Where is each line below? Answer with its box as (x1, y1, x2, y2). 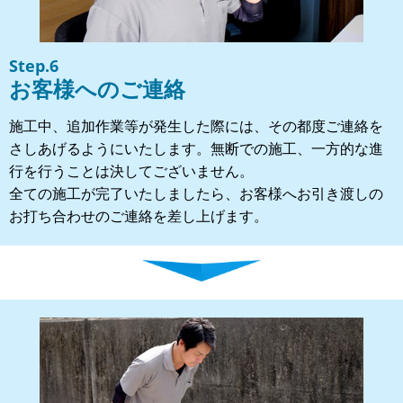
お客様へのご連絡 (9, 73, 185, 103)
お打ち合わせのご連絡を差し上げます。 (9, 205, 268, 226)
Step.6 (9, 54, 58, 76)
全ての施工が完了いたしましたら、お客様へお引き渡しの (9, 183, 383, 203)
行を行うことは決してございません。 (9, 160, 254, 181)
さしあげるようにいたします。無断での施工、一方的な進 (9, 138, 383, 158)
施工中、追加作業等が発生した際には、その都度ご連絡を (9, 115, 383, 136)
